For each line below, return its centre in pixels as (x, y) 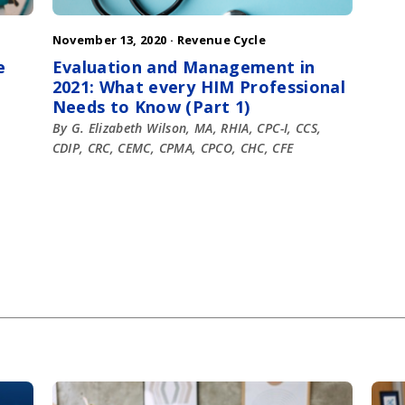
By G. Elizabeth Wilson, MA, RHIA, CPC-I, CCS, (187, 128)
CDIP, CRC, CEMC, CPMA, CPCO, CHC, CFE (173, 148)
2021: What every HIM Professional (199, 87)
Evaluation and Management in (184, 67)
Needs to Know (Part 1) (151, 107)
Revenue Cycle (221, 40)
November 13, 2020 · (114, 40)
